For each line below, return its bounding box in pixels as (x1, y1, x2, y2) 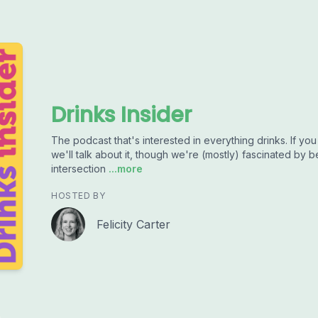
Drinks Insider (51, 100, 192, 130)
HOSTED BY (51, 190, 106, 201)
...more (106, 163, 143, 175)
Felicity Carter (97, 217, 170, 231)
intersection (51, 163, 106, 175)
